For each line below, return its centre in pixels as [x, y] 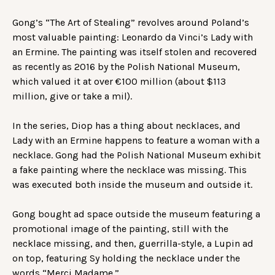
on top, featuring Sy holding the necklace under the [126, 258]
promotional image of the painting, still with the [120, 228]
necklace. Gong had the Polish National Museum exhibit [137, 155]
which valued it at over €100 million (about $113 [119, 81]
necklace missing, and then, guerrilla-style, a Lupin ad [133, 243]
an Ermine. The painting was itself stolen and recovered [135, 52]
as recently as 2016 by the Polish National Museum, [126, 66]
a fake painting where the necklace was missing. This [130, 169]
